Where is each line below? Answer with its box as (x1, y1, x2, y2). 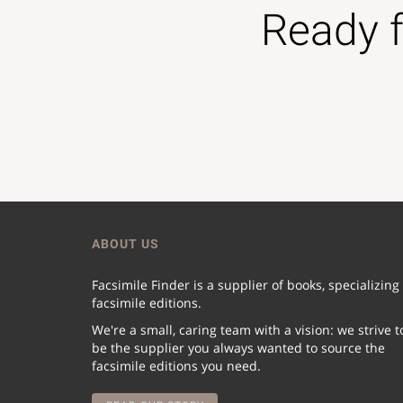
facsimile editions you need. (92, 357, 261, 374)
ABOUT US (92, 237, 159, 251)
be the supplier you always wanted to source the (92, 339, 385, 356)
